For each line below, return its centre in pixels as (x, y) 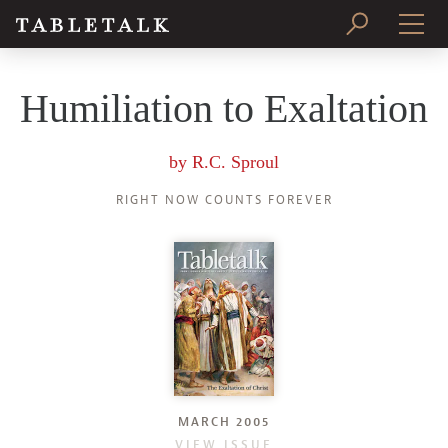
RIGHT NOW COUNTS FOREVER (224, 200)
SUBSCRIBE (224, 132)
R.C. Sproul (235, 162)
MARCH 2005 (224, 421)
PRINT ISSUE (224, 79)
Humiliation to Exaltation (224, 108)
